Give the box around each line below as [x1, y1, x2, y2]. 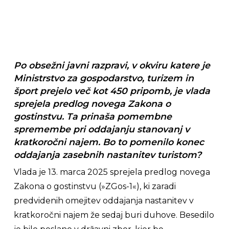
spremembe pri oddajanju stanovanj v [13, 124, 190, 134]
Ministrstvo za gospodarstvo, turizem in [13, 73, 194, 83]
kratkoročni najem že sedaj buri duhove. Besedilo [13, 210, 214, 220]
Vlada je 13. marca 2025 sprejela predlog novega [13, 167, 210, 177]
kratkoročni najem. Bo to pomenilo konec [13, 136, 204, 147]
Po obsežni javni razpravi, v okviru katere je [13, 60, 210, 71]
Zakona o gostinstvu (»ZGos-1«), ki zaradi [13, 181, 176, 191]
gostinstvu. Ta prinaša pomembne [13, 111, 172, 122]
